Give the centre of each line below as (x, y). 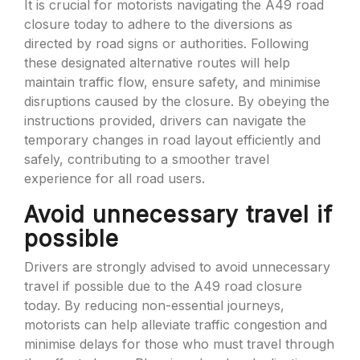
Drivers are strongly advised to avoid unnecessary (177, 267)
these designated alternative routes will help (157, 63)
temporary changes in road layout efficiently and (172, 140)
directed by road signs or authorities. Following (166, 43)
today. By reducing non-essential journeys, (154, 305)
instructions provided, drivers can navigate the (165, 121)
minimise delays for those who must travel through (179, 344)
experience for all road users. (115, 178)
